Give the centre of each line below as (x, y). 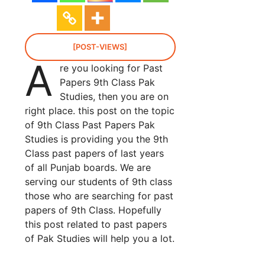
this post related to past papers (96, 224)
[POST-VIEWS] (100, 46)
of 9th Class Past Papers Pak (90, 125)
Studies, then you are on (114, 96)
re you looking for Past (111, 68)
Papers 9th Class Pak (107, 82)
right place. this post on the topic (100, 110)
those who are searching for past (99, 195)
